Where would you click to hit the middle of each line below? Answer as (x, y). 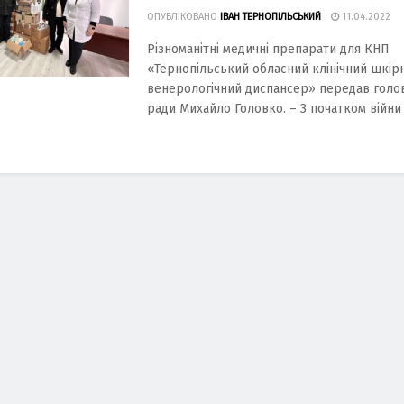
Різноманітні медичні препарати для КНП (268, 49)
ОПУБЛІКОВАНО (182, 17)
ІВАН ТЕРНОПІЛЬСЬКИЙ (271, 17)
